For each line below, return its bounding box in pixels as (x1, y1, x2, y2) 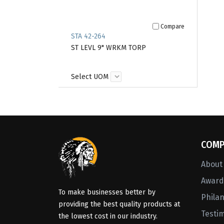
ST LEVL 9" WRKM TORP (71, 43, 146, 52)
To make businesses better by (58, 188, 155, 197)
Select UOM (71, 72, 108, 81)
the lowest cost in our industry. (58, 212, 157, 221)
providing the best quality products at (58, 200, 180, 209)
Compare (160, 22, 184, 30)
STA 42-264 (71, 32, 105, 40)
